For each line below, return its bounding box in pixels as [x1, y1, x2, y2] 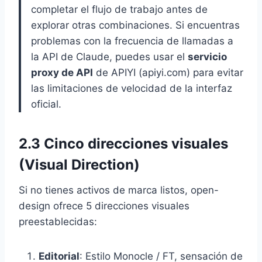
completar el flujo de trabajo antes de [31, 3, 208, 15]
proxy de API [31, 66, 93, 78]
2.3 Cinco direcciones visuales [19, 135, 228, 152]
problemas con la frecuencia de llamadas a [31, 35, 233, 47]
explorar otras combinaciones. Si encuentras [31, 19, 240, 31]
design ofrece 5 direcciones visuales [19, 199, 189, 212]
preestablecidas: [19, 215, 97, 227]
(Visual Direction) [19, 156, 140, 173]
